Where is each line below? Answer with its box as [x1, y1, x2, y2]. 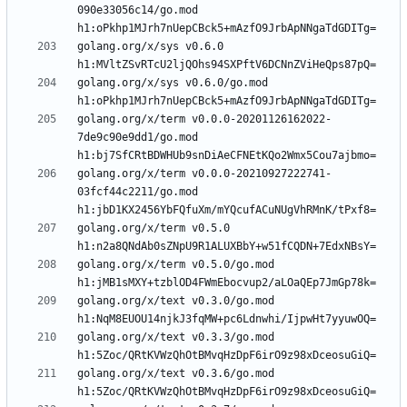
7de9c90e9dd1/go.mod [77, 131, 198, 144]
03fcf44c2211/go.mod [77, 185, 198, 199]
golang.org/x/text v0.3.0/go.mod [77, 294, 274, 308]
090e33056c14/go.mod [77, 4, 198, 17]
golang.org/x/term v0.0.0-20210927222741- [77, 167, 332, 181]
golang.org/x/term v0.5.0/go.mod [77, 258, 274, 272]
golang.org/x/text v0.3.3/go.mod [77, 331, 274, 344]
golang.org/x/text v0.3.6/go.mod [77, 367, 274, 381]
